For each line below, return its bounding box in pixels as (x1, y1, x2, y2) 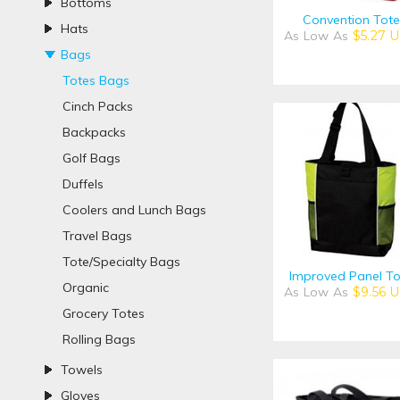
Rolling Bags (62, 331, 136, 347)
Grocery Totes (62, 305, 145, 321)
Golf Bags (62, 150, 121, 166)
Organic (62, 279, 109, 296)
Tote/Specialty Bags (62, 254, 180, 270)
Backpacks (62, 124, 126, 140)
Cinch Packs (62, 98, 133, 114)
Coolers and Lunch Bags (62, 202, 206, 218)
